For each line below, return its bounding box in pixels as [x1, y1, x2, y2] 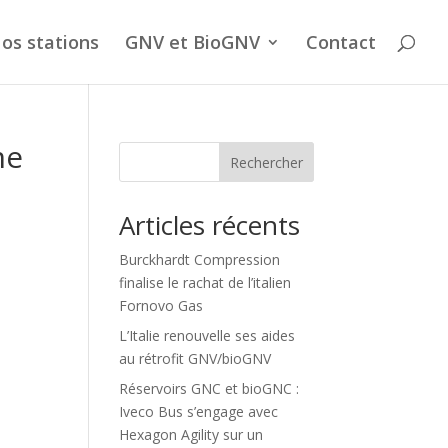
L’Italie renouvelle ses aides [119, 326, 296, 345]
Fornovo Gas [119, 296, 204, 315]
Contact [306, 30, 376, 54]
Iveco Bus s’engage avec [119, 402, 279, 421]
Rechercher [229, 152, 303, 172]
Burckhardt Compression [119, 250, 281, 269]
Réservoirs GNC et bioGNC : [119, 379, 300, 398]
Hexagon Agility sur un [119, 425, 264, 444]
